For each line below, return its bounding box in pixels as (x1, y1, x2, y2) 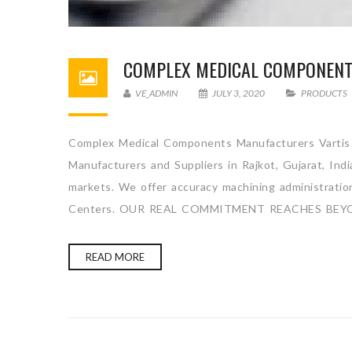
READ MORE (86, 251, 145, 263)
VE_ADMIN (134, 87, 178, 99)
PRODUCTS (301, 87, 347, 99)
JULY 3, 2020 (211, 87, 266, 99)
